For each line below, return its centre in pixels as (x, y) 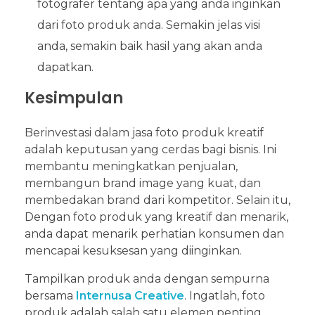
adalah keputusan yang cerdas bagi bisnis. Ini (150, 149)
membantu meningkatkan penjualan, (131, 166)
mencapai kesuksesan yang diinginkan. (133, 250)
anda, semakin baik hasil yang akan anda (149, 46)
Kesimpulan (74, 98)
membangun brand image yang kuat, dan (143, 183)
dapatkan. (65, 67)
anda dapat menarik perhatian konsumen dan (154, 233)
